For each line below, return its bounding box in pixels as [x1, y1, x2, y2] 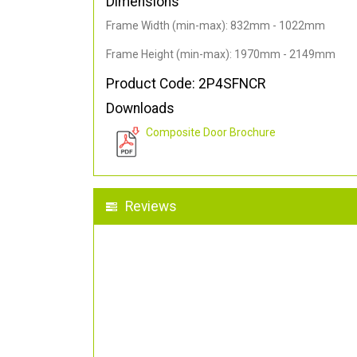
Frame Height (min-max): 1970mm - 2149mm [106, 48, 335, 61]
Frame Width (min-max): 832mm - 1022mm [106, 19, 325, 33]
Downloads [106, 100, 175, 117]
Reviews [125, 198, 177, 215]
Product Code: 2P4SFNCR [106, 76, 265, 92]
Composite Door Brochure [146, 126, 276, 139]
